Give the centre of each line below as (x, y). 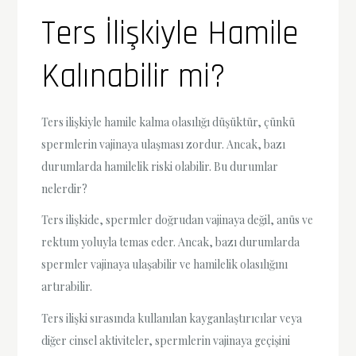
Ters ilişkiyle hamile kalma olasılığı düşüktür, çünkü (168, 122)
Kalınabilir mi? (134, 77)
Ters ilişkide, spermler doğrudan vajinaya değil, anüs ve (178, 220)
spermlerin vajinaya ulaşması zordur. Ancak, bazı (164, 145)
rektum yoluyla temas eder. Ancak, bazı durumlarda (171, 242)
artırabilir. (67, 287)
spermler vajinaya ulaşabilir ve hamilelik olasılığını (165, 265)
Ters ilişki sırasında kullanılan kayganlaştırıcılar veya (172, 318)
